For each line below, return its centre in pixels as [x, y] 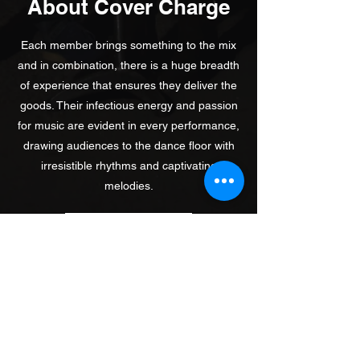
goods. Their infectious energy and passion [129, 105]
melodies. [129, 186]
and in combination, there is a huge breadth [129, 65]
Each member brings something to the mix [129, 45]
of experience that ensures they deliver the [129, 85]
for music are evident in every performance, [129, 125]
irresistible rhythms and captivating [129, 166]
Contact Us [125, 229]
